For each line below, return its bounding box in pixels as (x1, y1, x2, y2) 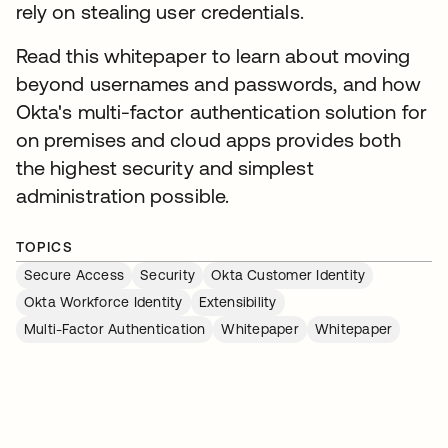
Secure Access (24, 267, 125, 284)
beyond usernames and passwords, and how (16, 72, 422, 96)
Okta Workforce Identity (24, 294, 183, 311)
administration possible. (16, 184, 229, 208)
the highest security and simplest (16, 156, 314, 180)
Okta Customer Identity (211, 267, 366, 284)
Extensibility (198, 294, 277, 311)
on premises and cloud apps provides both (16, 128, 402, 152)
